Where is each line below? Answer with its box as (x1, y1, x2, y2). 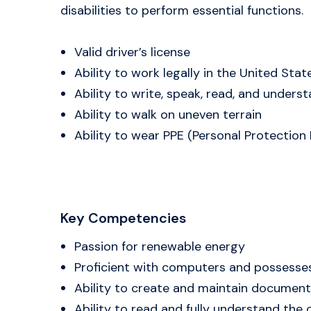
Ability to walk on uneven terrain (74, 106, 262, 123)
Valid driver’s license (74, 44, 190, 60)
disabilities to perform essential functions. (60, 2, 303, 19)
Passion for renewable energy (74, 238, 245, 255)
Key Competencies (60, 209, 186, 227)
